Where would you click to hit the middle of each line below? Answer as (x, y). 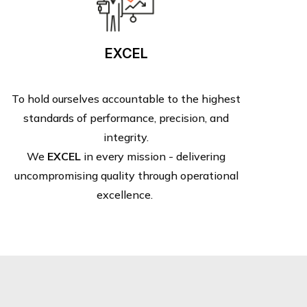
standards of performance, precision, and (126, 118)
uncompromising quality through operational (126, 175)
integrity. (126, 137)
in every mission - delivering (153, 156)
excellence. (126, 194)
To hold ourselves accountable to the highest (126, 98)
